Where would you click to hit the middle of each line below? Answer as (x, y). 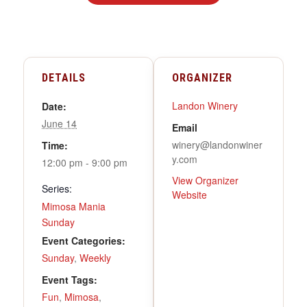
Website (189, 194)
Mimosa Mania (74, 206)
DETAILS (64, 77)
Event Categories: (84, 240)
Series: (57, 188)
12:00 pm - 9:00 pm (85, 162)
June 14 (59, 123)
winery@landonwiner (217, 144)
